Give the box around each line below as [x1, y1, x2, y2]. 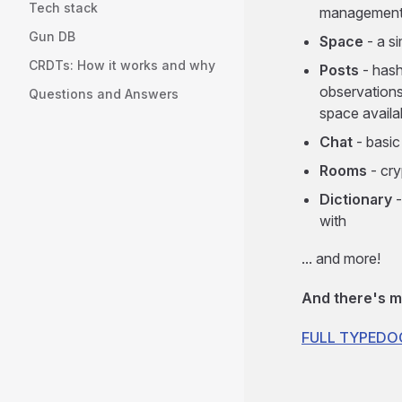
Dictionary [319, 190, 392, 209]
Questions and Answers [29, 86, 179, 101]
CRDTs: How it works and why [29, 57, 215, 73]
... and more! [301, 249, 380, 268]
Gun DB [29, 29, 75, 44]
